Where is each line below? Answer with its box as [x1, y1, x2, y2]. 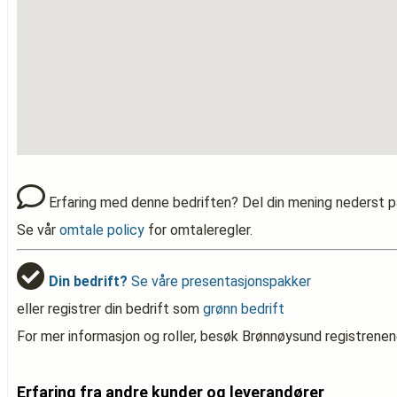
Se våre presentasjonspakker [128, 273, 311, 290]
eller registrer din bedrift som [17, 300, 203, 317]
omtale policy [59, 222, 144, 238]
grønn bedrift [203, 300, 284, 317]
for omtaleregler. [144, 222, 253, 238]
